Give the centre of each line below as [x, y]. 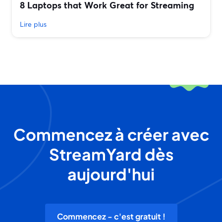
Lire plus [33, 24]
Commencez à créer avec [111, 135]
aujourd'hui [111, 174]
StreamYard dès [111, 154]
